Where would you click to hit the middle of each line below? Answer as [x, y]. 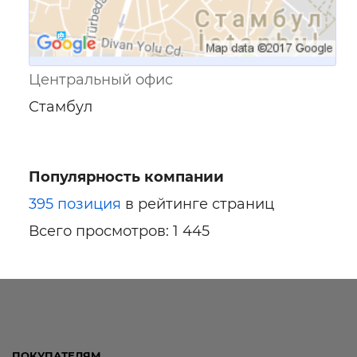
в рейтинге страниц [198, 204]
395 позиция [75, 204]
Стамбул [61, 107]
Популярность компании [126, 177]
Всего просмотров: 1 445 [119, 231]
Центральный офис [101, 80]
